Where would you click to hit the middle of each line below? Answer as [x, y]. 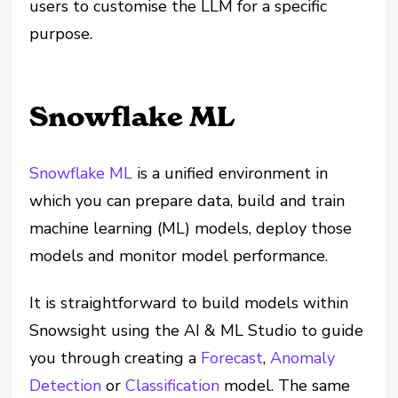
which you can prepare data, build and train [187, 201]
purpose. [61, 34]
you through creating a [115, 358]
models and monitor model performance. [179, 256]
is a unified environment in [231, 173]
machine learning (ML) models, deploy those [191, 228]
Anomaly [303, 358]
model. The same [285, 386]
